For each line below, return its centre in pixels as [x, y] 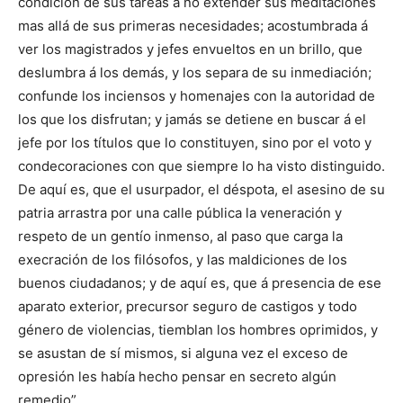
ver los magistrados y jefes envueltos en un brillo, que [190, 49]
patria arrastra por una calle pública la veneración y [180, 212]
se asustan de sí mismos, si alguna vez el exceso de [183, 353]
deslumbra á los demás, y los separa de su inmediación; [195, 72]
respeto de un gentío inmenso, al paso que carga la [180, 236]
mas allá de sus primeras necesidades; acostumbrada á [193, 25]
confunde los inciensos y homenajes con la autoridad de [197, 95]
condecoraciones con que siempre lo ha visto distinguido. [201, 166]
